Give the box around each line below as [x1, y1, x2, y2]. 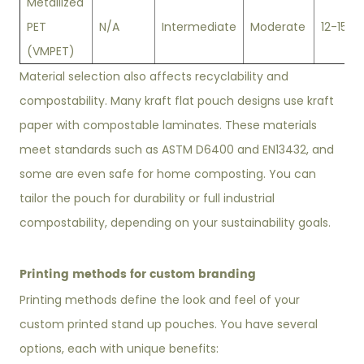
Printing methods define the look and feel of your [19, 292, 301, 309]
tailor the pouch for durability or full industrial [19, 190, 275, 207]
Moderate [250, 19, 306, 36]
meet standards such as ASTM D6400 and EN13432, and [19, 141, 335, 158]
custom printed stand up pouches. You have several [19, 316, 318, 333]
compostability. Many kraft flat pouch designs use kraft [19, 93, 335, 110]
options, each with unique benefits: [19, 340, 219, 357]
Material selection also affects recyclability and [19, 68, 289, 85]
